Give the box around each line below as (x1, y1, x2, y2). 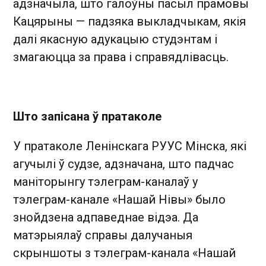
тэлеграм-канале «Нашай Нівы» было (13, 192, 226, 207)
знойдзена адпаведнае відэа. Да (13, 210, 198, 224)
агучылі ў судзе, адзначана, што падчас (13, 157, 234, 171)
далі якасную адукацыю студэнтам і (13, 32, 217, 46)
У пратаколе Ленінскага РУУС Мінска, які (13, 139, 246, 153)
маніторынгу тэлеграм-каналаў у (13, 175, 198, 189)
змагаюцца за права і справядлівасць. (13, 50, 229, 64)
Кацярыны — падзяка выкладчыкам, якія (13, 14, 246, 28)
